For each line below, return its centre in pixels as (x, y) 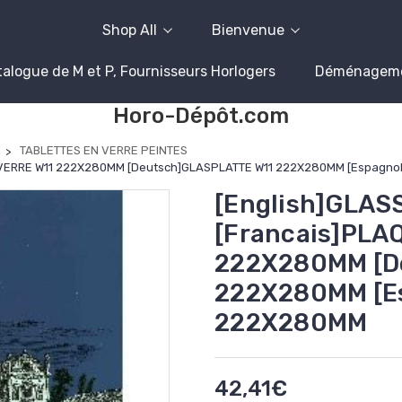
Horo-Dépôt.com (201, 116)
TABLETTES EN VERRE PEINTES (104, 150)
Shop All (130, 30)
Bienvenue (248, 30)
